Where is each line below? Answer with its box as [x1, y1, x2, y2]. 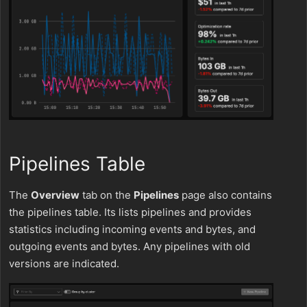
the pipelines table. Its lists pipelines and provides [9, 205, 251, 219]
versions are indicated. [9, 256, 119, 270]
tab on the [79, 188, 134, 201]
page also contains [179, 188, 272, 201]
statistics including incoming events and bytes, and [9, 222, 256, 236]
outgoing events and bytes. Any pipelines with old [9, 239, 250, 253]
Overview [31, 188, 79, 201]
